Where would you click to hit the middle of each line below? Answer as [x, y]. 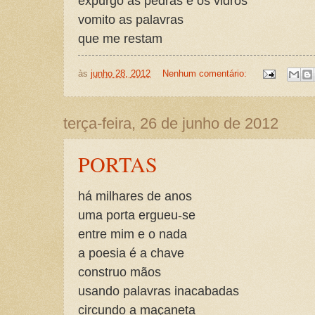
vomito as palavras [133, 20]
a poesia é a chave [131, 253]
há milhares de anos [135, 196]
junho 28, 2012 [121, 73]
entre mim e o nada [133, 234]
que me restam [120, 39]
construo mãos [120, 272]
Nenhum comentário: [206, 73]
